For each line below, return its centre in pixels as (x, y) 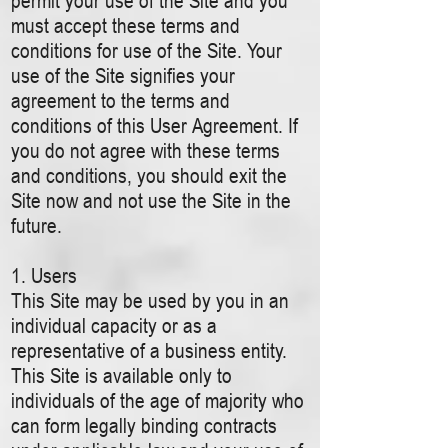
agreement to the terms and (120, 100)
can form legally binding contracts (144, 425)
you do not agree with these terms (145, 150)
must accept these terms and (125, 25)
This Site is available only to (121, 375)
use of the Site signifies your (123, 75)
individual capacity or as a (114, 325)
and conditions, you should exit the (149, 175)
